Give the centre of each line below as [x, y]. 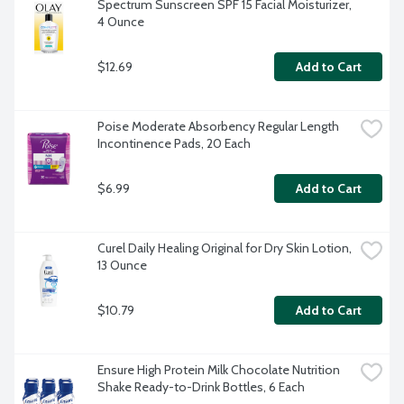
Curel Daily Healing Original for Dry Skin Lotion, [225, 248]
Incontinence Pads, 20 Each [174, 144]
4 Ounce [121, 22]
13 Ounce [122, 266]
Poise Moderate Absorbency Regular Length [218, 127]
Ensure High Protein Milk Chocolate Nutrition [219, 370]
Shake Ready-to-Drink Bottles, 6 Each [201, 387]
